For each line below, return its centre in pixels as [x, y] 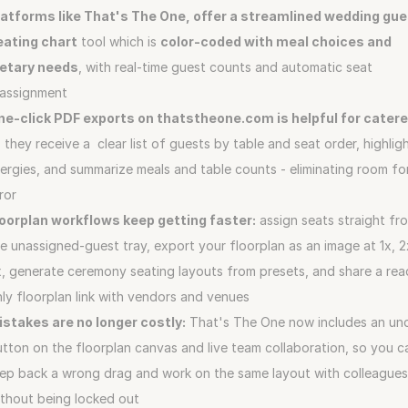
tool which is [119, 41]
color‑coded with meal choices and [276, 41]
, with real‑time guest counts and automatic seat [225, 67]
